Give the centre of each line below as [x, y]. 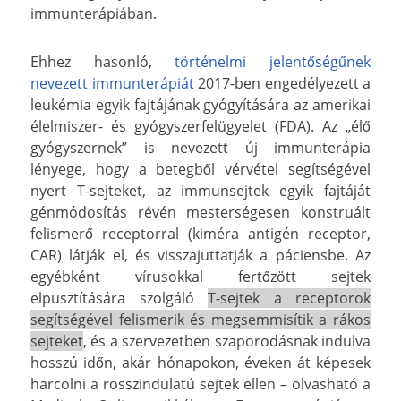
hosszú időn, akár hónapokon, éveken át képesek [200, 362]
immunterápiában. [94, 13]
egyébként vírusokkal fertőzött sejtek [200, 276]
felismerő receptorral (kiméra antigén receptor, [200, 233]
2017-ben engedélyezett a [282, 83]
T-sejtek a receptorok [289, 298]
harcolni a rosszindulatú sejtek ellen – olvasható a [200, 384]
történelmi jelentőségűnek [273, 61]
